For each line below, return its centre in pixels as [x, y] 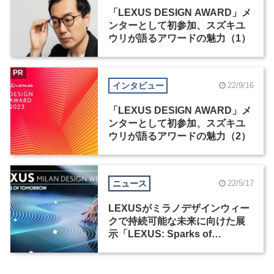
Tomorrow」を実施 [151, 246]
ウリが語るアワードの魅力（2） [179, 136]
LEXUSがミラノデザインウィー [179, 208]
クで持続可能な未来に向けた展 [176, 221]
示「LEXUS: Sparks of [160, 234]
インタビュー [138, 85]
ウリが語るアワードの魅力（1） [179, 38]
